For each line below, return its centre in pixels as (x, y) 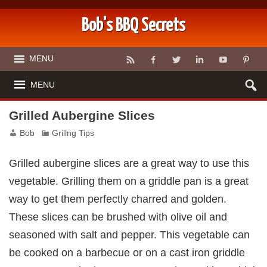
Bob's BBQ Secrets (133, 26)
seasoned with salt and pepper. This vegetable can (130, 235)
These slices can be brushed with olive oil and (118, 217)
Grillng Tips (73, 133)
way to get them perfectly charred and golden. (118, 199)
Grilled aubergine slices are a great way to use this (129, 163)
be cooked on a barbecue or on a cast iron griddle (127, 253)
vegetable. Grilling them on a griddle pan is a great (129, 181)
